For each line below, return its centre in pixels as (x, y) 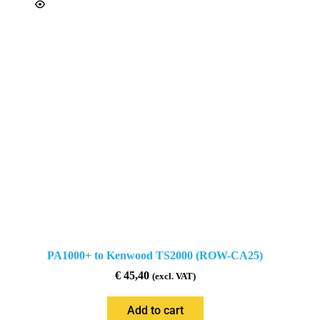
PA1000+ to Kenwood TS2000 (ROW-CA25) (155, 256)
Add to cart (155, 311)
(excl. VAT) (174, 277)
